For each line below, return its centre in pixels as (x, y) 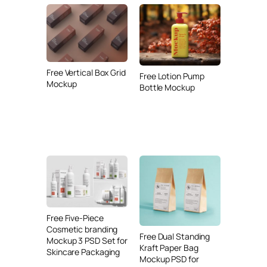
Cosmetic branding (82, 229)
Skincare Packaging (83, 252)
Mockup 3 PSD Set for (87, 240)
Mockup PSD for (169, 259)
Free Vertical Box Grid (86, 73)
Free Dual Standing (175, 237)
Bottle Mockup (167, 87)
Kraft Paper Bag (169, 248)
